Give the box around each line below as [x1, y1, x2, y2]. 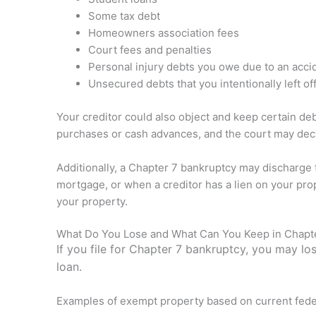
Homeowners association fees [88, 26, 239, 39]
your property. [56, 194, 128, 208]
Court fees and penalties [88, 43, 212, 56]
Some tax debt [88, 9, 160, 23]
